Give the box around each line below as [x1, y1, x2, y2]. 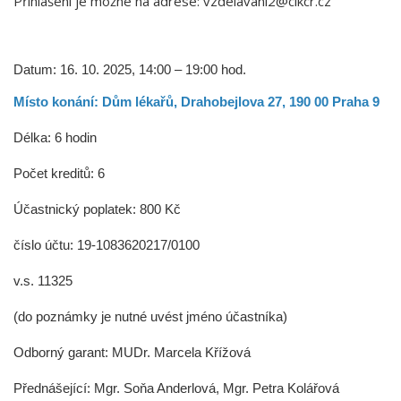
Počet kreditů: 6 [13, 166, 105, 181]
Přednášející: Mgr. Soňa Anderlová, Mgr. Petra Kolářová [13, 381, 339, 396]
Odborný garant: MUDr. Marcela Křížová [13, 346, 251, 360]
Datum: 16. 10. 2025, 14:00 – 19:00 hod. [13, 63, 246, 77]
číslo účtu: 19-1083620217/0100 [13, 238, 200, 252]
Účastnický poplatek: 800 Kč [13, 202, 181, 217]
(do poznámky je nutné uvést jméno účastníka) [13, 310, 287, 324]
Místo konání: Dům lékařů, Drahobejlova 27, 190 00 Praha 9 [13, 95, 380, 109]
